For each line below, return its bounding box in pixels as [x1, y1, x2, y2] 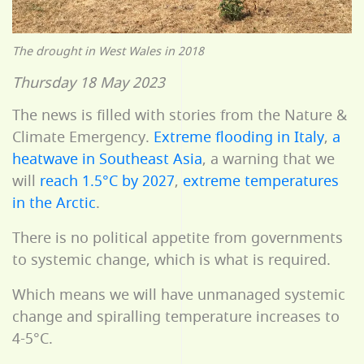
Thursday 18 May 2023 [12, 72, 165, 94]
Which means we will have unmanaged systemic [12, 284, 345, 306]
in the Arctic [12, 193, 96, 214]
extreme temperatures [183, 171, 339, 193]
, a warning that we [202, 149, 335, 171]
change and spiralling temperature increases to [12, 306, 340, 328]
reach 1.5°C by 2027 [40, 171, 175, 193]
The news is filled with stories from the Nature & [12, 105, 347, 127]
